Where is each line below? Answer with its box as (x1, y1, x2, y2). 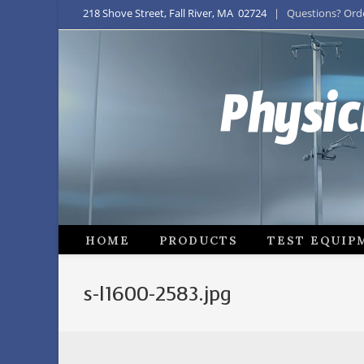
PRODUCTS (159, 223, 238, 256)
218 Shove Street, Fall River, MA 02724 (83, 6, 266, 20)
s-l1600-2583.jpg (83, 281, 232, 307)
